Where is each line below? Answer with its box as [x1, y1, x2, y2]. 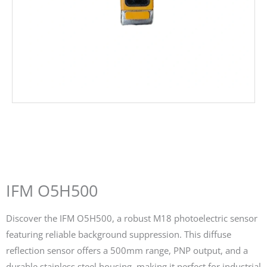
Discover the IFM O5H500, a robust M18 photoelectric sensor [6, 212, 257, 224]
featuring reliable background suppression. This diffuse [6, 228, 231, 240]
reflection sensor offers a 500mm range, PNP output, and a [6, 244, 248, 256]
